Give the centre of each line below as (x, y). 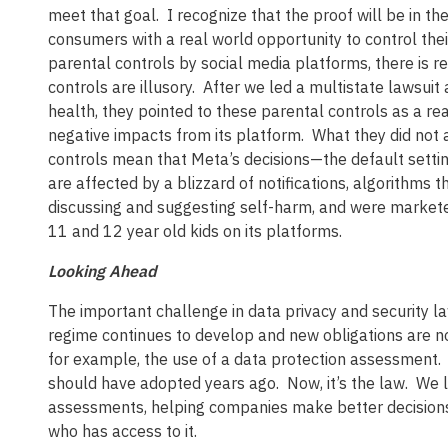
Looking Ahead (102, 270)
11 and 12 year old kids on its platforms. (195, 230)
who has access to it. (122, 430)
